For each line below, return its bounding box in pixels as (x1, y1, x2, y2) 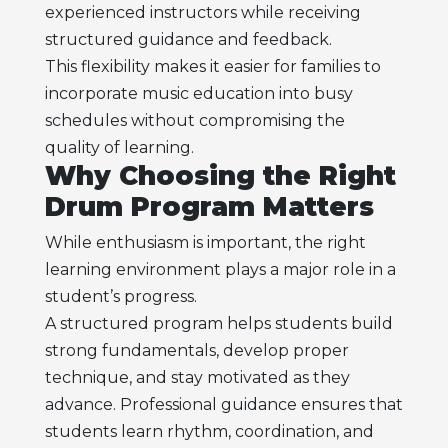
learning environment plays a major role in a (44, 260, 396, 280)
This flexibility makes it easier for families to (44, 56, 381, 76)
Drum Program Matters (44, 190, 374, 223)
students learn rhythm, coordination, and (44, 422, 374, 442)
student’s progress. (44, 287, 197, 307)
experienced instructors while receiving (44, 2, 361, 22)
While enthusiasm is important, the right (44, 233, 366, 253)
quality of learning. (44, 137, 194, 157)
